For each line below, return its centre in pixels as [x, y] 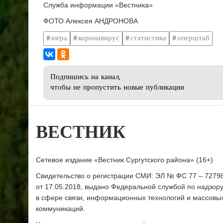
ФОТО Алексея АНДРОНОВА [91, 21]
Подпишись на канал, [85, 78]
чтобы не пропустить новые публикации [117, 88]
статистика [148, 38]
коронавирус [99, 38]
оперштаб [193, 38]
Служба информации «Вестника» [98, 5]
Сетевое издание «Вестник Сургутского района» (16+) [124, 160]
